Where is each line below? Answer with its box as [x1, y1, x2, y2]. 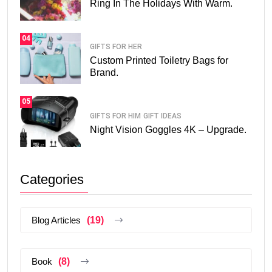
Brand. [90, 67, 118, 78]
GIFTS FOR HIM [90, 112, 141, 121]
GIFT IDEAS [143, 112, 182, 121]
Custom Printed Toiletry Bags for [90, 55, 228, 66]
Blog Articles [32, 214, 81, 225]
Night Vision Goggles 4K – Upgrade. [90, 124, 246, 135]
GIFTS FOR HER [90, 42, 142, 52]
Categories [20, 171, 84, 187]
